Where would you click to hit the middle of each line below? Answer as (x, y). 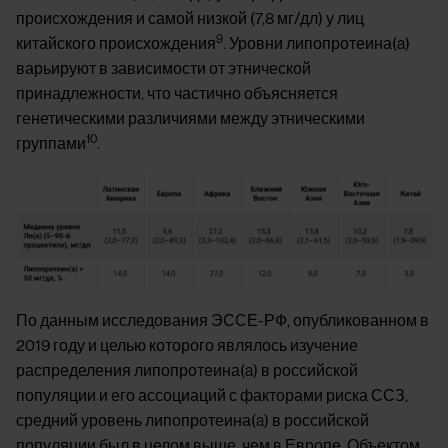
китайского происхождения (116, 43)
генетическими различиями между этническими (190, 118)
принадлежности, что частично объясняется (177, 93)
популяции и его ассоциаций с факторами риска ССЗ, (212, 396)
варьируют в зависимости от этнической (163, 68)
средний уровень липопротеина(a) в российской (192, 421)
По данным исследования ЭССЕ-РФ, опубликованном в (222, 321)
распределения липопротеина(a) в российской (187, 371)
